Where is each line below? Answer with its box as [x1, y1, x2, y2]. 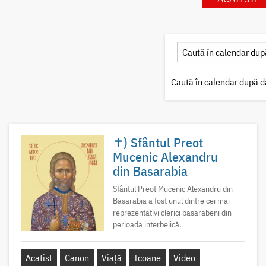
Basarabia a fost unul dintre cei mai [112, 195, 230, 206]
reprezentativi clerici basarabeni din [112, 207, 232, 218]
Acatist [26, 252, 52, 264]
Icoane [134, 252, 161, 264]
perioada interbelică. [112, 218, 181, 230]
